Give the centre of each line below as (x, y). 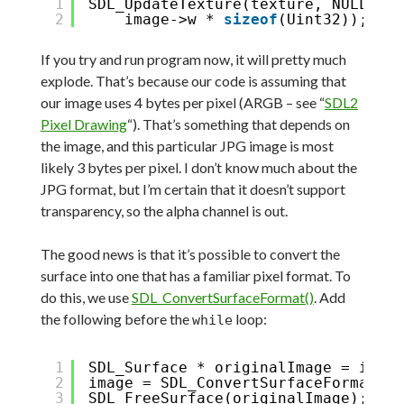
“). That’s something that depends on (238, 124)
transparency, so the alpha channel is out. (164, 210)
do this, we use (86, 297)
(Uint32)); (322, 19)
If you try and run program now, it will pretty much (193, 59)
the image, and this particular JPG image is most (187, 145)
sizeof (250, 19)
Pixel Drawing (83, 124)
